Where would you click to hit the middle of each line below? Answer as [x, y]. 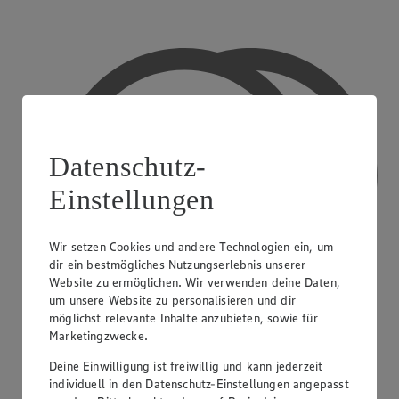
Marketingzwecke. [98, 335]
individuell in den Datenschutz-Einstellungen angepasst [199, 383]
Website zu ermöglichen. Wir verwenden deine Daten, [195, 282]
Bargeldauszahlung [97, 375]
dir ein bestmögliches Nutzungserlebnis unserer [178, 264]
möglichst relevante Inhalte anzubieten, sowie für [183, 318]
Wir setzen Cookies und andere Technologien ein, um [191, 246]
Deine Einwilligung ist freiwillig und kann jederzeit [186, 366]
